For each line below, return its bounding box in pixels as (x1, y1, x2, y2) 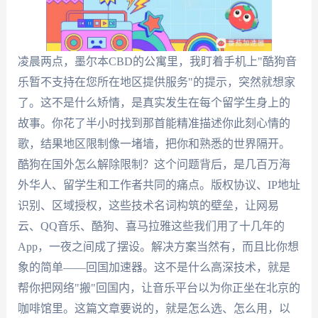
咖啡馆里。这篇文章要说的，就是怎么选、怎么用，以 (17, 302, 290, 314)
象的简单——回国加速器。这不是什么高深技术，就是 (17, 261, 290, 273)
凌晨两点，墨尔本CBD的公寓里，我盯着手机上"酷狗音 (17, 55, 297, 67)
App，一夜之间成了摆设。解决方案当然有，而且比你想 (17, 241, 299, 253)
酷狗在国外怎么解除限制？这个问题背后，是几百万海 (17, 158, 290, 170)
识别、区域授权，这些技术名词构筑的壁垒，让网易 (17, 199, 279, 212)
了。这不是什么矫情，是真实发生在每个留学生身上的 (17, 97, 290, 109)
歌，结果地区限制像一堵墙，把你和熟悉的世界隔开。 (17, 138, 290, 150)
